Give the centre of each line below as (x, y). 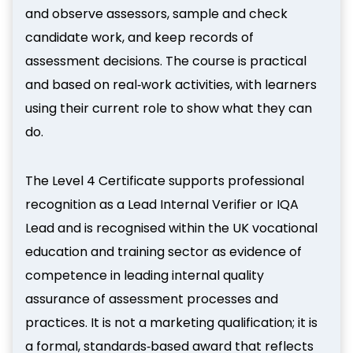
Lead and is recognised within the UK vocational (171, 228)
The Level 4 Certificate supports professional (165, 180)
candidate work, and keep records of (139, 37)
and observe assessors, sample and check (156, 13)
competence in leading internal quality (145, 275)
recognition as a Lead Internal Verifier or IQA (162, 204)
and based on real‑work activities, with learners (171, 84)
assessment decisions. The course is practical (166, 61)
